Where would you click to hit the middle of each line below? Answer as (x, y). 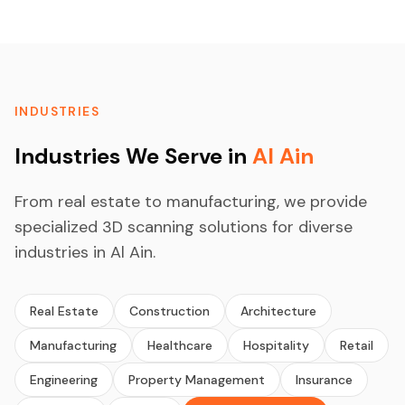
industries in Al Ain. (85, 252)
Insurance (324, 379)
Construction (170, 311)
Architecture (278, 311)
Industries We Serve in (133, 155)
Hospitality (276, 345)
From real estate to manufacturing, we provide (191, 201)
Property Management (197, 379)
